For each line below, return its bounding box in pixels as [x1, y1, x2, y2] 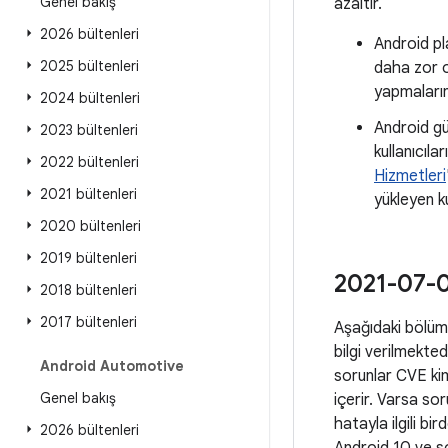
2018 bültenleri [40, 281, 137, 299]
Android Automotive [40, 357, 184, 375]
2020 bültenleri [40, 217, 141, 235]
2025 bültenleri [40, 57, 139, 75]
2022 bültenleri [40, 153, 139, 171]
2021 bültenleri [40, 185, 137, 203]
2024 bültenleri [40, 89, 140, 107]
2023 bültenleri [40, 121, 138, 139]
